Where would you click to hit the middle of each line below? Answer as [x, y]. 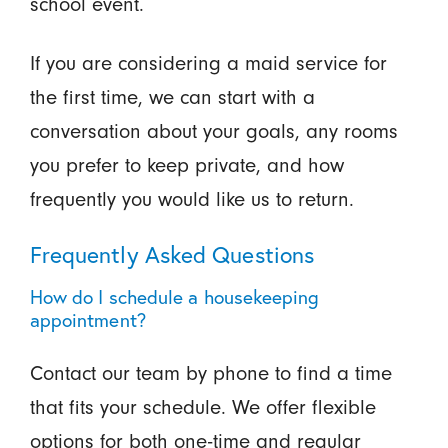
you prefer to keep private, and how [186, 164]
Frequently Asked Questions [172, 253]
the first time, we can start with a [172, 96]
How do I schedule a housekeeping [174, 296]
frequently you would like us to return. [194, 198]
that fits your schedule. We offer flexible [202, 406]
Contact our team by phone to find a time [210, 372]
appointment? [87, 319]
